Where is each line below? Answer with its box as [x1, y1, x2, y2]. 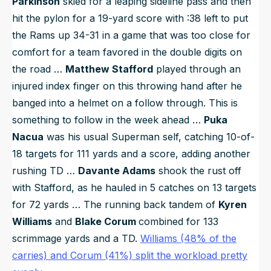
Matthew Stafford [65, 63, 153, 76]
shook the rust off [155, 165, 241, 177]
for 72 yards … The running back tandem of [12, 198, 218, 211]
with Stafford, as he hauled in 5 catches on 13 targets [12, 181, 256, 194]
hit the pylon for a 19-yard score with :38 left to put [12, 12, 248, 25]
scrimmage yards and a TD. [12, 232, 140, 245]
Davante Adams [78, 165, 155, 177]
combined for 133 [139, 215, 218, 228]
